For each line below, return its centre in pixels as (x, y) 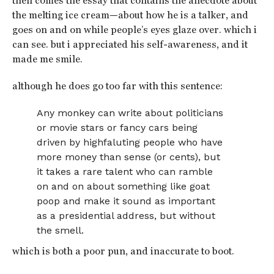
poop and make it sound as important (126, 201)
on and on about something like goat (124, 186)
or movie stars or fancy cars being (117, 128)
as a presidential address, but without (126, 216)
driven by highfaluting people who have (130, 142)
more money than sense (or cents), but (129, 157)
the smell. (61, 230)
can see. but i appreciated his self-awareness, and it (130, 44)
